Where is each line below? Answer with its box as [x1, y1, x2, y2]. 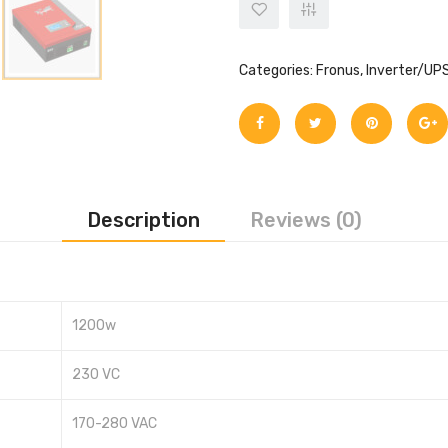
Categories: [239, 62, 316, 80]
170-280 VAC [72, 415, 157, 433]
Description [86, 208, 200, 233]
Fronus [316, 62, 360, 80]
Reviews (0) [249, 208, 362, 233]
